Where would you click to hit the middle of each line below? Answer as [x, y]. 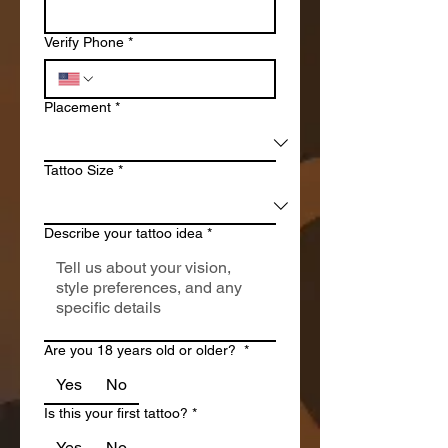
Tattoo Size [79, 170]
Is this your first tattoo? [116, 413]
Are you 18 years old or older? [142, 350]
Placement [77, 107]
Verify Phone [84, 42]
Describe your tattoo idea [123, 233]
